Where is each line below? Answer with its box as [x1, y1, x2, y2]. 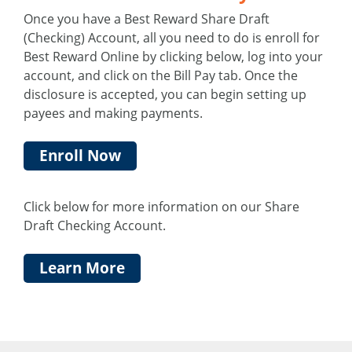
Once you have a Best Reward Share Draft [24, 10, 269, 28]
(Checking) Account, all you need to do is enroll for [24, 29, 320, 47]
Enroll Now [39, 145, 121, 167]
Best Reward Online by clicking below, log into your [24, 48, 323, 66]
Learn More [39, 258, 125, 279]
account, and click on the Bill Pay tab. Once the [24, 67, 298, 85]
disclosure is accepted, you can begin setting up [24, 86, 306, 104]
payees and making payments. [24, 104, 203, 123]
